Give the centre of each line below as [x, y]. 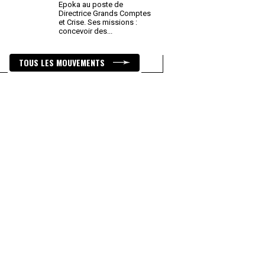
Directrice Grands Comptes [105, 13]
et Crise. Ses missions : [98, 22]
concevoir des [84, 31]
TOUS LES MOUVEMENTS [63, 62]
